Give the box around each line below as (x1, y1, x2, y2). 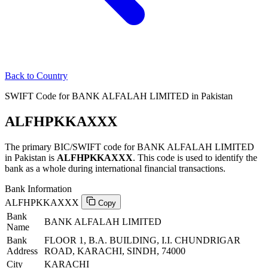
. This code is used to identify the (133, 152, 257, 163)
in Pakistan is (5, 152, 57, 163)
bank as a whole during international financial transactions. (5, 163, 226, 173)
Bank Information (5, 183, 72, 194)
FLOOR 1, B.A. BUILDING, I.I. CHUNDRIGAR (44, 234, 240, 245)
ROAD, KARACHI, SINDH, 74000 (44, 245, 185, 256)
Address (7, 245, 38, 256)
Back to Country (5, 71, 68, 81)
